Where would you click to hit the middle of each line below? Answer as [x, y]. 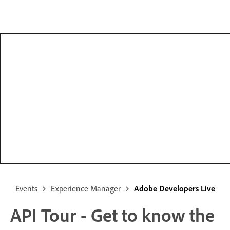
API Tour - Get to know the [112, 215]
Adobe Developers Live [174, 188]
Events [26, 188]
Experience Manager [85, 188]
